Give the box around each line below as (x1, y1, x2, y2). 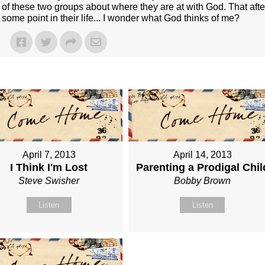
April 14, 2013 (173, 150, 232, 160)
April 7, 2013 (22, 150, 76, 160)
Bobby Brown (174, 176, 231, 186)
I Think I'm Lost (10, 161, 88, 174)
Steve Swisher (18, 176, 80, 186)
